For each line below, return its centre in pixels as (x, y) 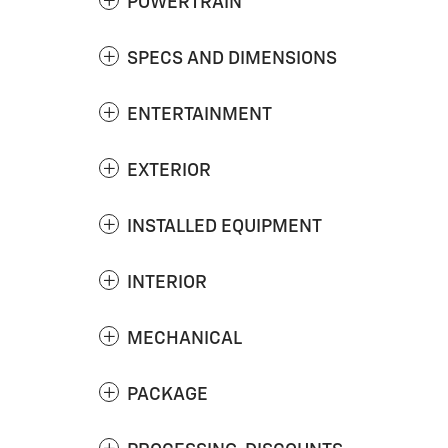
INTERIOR (167, 283)
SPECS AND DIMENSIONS (232, 59)
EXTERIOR (169, 171)
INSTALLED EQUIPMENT (224, 227)
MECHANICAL (184, 339)
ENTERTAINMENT (199, 115)
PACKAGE (167, 395)
